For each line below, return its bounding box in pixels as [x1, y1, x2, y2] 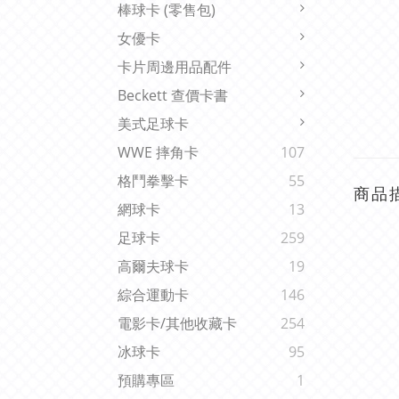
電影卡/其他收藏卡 [118, 313, 237, 334]
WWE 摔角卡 [118, 142, 199, 163]
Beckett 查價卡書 [118, 85, 228, 106]
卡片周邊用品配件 [118, 57, 232, 77]
